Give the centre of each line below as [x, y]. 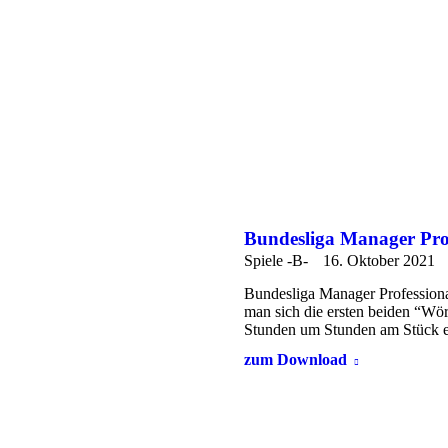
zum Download [295, 360]
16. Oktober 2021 [379, 261]
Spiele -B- [276, 261]
